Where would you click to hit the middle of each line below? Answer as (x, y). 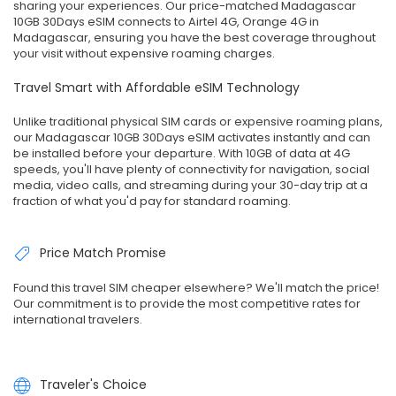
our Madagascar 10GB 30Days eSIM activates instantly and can (192, 137)
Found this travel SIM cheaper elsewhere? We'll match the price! (196, 287)
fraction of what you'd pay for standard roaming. (152, 201)
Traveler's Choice (93, 384)
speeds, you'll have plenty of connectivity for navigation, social (191, 169)
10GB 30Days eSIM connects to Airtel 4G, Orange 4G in (166, 21)
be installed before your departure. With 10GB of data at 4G (182, 153)
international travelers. (78, 319)
